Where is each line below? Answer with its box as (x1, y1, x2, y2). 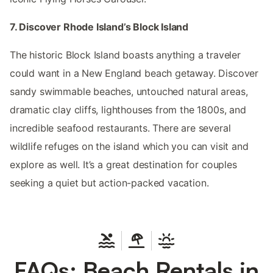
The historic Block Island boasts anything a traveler (10, 48, 241, 61)
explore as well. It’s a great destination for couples (10, 158, 237, 171)
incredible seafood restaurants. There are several (10, 121, 231, 134)
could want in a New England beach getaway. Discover (10, 66, 259, 79)
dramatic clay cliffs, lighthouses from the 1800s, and (10, 103, 246, 116)
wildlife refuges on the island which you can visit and (10, 140, 249, 152)
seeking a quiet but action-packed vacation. (10, 176, 209, 189)
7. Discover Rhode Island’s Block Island (10, 20, 189, 33)
